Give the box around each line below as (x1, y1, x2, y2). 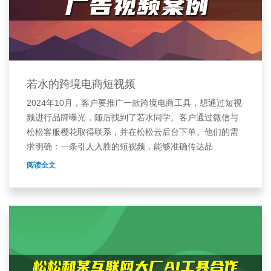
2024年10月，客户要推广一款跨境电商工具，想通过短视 (27, 97, 242, 108)
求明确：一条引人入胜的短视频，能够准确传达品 (27, 141, 213, 151)
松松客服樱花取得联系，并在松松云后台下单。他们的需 (27, 126, 238, 137)
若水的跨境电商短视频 (27, 77, 135, 90)
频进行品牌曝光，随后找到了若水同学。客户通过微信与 (27, 112, 238, 122)
